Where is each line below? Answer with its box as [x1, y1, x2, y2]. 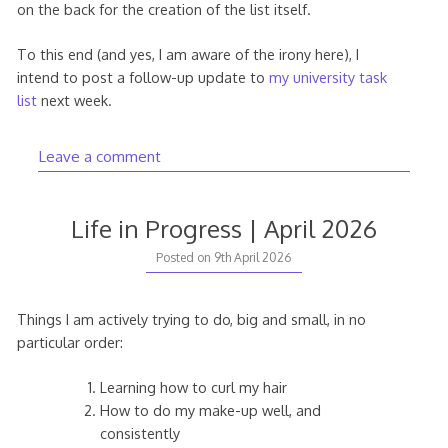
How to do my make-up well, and [100, 400, 322, 419]
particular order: [16, 332, 123, 351]
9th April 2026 [214, 249, 292, 265]
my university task [268, 68, 387, 87]
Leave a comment [37, 146, 161, 167]
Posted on [156, 249, 215, 265]
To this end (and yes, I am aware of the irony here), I [16, 45, 359, 64]
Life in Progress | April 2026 [70, 212, 377, 244]
